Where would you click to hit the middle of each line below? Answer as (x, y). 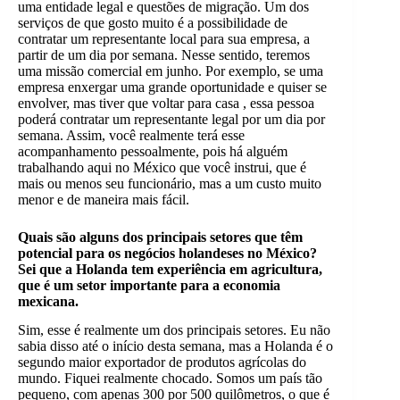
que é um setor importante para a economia (149, 285)
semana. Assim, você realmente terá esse (131, 135)
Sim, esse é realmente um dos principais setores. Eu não (174, 330)
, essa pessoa (279, 103)
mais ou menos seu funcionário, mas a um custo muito (170, 183)
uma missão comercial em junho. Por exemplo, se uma (171, 71)
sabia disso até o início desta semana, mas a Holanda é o (175, 346)
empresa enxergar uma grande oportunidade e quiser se (172, 87)
